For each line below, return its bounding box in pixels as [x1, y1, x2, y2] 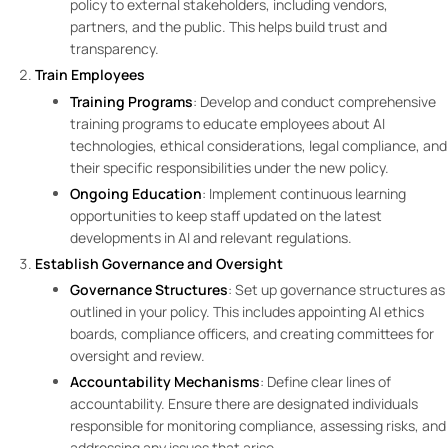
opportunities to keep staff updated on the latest [70, 205, 382, 225]
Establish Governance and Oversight [35, 253, 283, 273]
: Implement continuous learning [202, 183, 406, 203]
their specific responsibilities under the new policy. [70, 157, 392, 177]
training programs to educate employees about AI [70, 113, 385, 133]
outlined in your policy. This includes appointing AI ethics [70, 302, 424, 322]
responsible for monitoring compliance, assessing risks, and [70, 416, 446, 436]
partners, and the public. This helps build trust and [70, 17, 387, 37]
